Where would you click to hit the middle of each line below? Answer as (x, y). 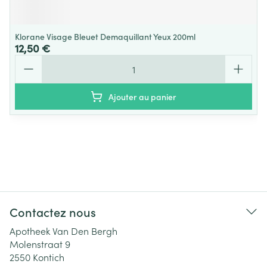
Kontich (49, 257)
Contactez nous (53, 212)
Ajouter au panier (142, 97)
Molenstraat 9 (40, 244)
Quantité (33, 60)
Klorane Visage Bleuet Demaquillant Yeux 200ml (105, 36)
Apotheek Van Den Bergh (63, 231)
